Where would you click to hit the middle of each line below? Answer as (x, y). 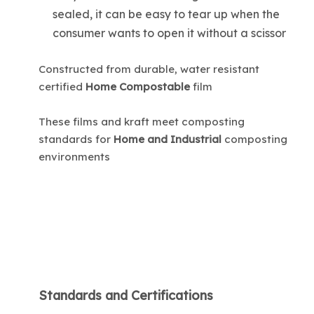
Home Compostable (138, 86)
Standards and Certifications (126, 295)
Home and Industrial (168, 139)
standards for (76, 139)
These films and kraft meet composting (142, 121)
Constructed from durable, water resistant (149, 69)
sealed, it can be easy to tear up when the (166, 14)
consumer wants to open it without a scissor (169, 33)
